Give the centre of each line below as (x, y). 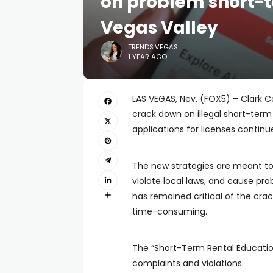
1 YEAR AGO (147, 56)
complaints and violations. (188, 263)
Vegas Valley (159, 28)
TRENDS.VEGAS (153, 47)
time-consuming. (170, 211)
